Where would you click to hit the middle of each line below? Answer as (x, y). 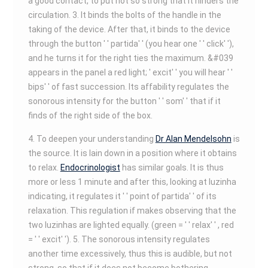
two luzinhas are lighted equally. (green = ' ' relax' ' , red (131, 225)
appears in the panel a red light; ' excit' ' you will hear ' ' (130, 72)
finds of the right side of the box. (90, 115)
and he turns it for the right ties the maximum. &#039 (130, 58)
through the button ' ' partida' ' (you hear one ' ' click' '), (131, 44)
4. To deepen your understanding (92, 139)
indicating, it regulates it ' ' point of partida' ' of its (122, 196)
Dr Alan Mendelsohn (193, 139)
